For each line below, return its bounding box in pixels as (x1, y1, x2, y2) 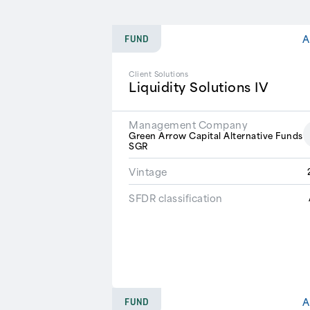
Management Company (129, 116, 248, 132)
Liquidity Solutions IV (129, 76, 268, 97)
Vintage (129, 163, 167, 179)
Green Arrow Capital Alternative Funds (129, 127, 303, 142)
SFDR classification (129, 189, 223, 206)
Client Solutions (129, 68, 188, 80)
